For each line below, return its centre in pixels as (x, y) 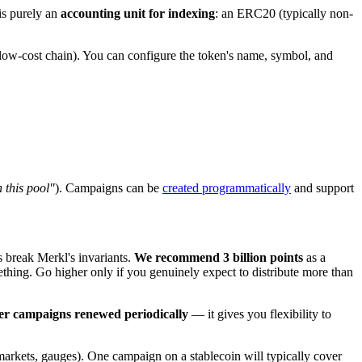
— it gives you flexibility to (260, 314)
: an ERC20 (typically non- (284, 14)
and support (322, 187)
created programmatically (227, 187)
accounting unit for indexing (138, 14)
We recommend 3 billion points (219, 257)
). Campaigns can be (109, 187)
